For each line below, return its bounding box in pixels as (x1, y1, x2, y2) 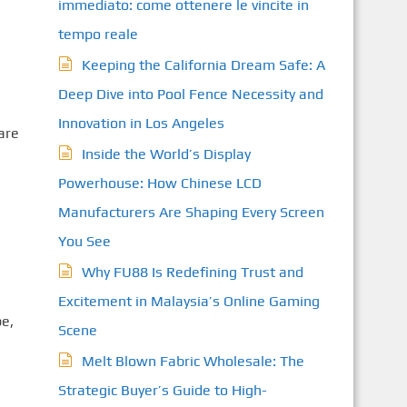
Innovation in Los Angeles (57, 114, 224, 132)
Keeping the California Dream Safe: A (81, 56, 325, 74)
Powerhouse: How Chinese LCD (57, 174, 262, 192)
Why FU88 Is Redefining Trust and (81, 263, 303, 281)
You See (57, 233, 111, 250)
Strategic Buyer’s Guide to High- (57, 382, 267, 399)
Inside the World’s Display (81, 145, 251, 163)
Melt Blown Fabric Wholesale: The (81, 352, 304, 370)
